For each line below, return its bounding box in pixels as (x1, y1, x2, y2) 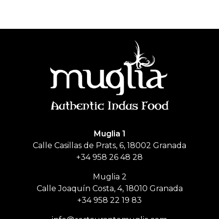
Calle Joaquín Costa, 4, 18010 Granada (36, 184, 183, 194)
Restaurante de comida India (53, 115, 60, 123)
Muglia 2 (92, 172, 127, 182)
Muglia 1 (93, 129, 126, 139)
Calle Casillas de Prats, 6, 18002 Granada (33, 141, 186, 151)
